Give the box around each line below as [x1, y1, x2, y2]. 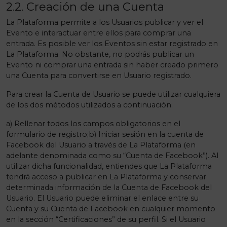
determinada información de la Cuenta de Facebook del [6, 183, 212, 192]
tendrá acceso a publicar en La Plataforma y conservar [6, 172, 206, 181]
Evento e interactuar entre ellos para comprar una [6, 28, 191, 37]
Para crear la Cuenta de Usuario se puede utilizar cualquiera [6, 90, 220, 99]
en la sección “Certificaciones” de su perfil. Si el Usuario [6, 215, 206, 224]
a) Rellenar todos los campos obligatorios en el [6, 119, 180, 128]
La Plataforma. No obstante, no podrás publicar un [6, 50, 194, 59]
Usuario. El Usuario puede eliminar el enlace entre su [6, 194, 199, 203]
